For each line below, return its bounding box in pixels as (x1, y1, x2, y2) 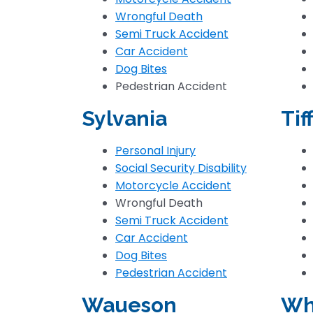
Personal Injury (115, 143, 196, 159)
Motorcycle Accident (115, 177, 231, 194)
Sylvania (82, 106, 167, 131)
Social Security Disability (115, 160, 247, 176)
